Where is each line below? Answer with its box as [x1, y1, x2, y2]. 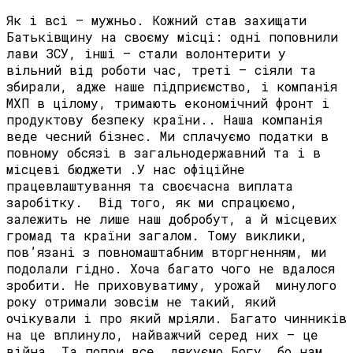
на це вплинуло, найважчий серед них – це [6, 326, 318, 344]
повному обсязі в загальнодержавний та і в [6, 144, 321, 162]
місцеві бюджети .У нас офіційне [6, 161, 245, 178]
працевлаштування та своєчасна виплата [6, 177, 293, 195]
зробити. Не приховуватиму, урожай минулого [6, 277, 336, 294]
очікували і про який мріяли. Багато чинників [6, 310, 347, 327]
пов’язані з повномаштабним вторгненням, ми [6, 243, 326, 261]
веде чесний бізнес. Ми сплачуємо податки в [6, 128, 329, 145]
